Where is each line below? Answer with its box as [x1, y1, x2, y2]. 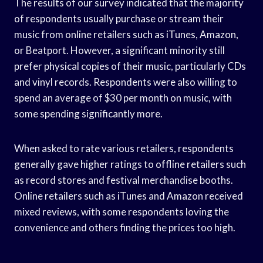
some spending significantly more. [14, 107, 163, 120]
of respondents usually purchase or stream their [14, 12, 224, 25]
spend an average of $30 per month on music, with [14, 91, 232, 104]
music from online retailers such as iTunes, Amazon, [14, 28, 238, 41]
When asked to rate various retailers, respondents [14, 141, 234, 154]
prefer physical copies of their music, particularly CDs [14, 59, 246, 72]
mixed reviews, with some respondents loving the [14, 205, 229, 218]
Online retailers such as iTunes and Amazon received [14, 189, 243, 202]
